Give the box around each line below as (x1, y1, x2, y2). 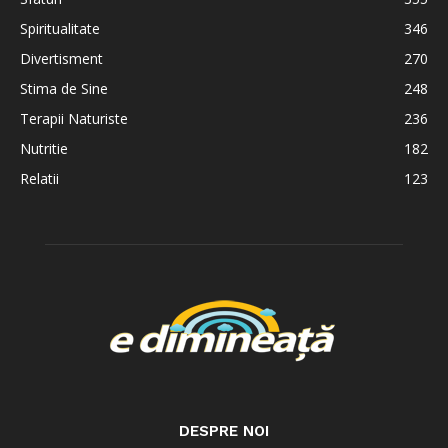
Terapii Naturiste (20, 109, 128, 128)
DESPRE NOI (179, 422, 269, 440)
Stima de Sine (20, 79, 108, 98)
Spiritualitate (20, 19, 100, 38)
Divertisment (20, 49, 103, 68)
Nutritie (20, 139, 68, 158)
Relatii (20, 169, 59, 188)
